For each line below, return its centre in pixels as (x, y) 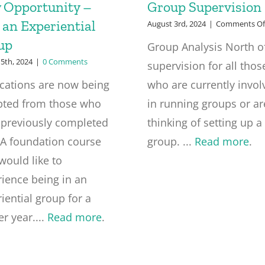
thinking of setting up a (204, 122)
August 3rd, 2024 (176, 24)
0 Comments (65, 62)
